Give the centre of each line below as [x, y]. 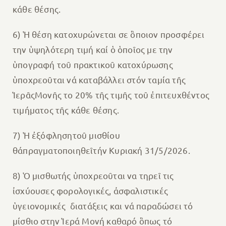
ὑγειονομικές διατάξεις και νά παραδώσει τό [103, 206]
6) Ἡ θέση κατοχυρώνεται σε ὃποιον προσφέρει [108, 34]
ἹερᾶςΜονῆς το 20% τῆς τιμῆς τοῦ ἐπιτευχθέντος [111, 95]
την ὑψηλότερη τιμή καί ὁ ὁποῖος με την [93, 49]
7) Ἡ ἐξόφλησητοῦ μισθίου [66, 135]
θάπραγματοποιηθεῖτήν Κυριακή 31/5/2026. [101, 150]
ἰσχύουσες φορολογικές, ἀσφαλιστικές [90, 191]
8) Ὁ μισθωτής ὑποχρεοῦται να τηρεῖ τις [93, 176]
